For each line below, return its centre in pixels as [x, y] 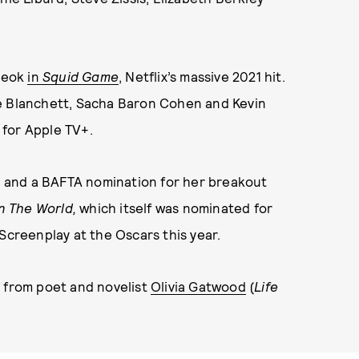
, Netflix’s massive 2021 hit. [202, 76]
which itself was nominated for [176, 208]
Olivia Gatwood [198, 286]
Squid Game [81, 76]
